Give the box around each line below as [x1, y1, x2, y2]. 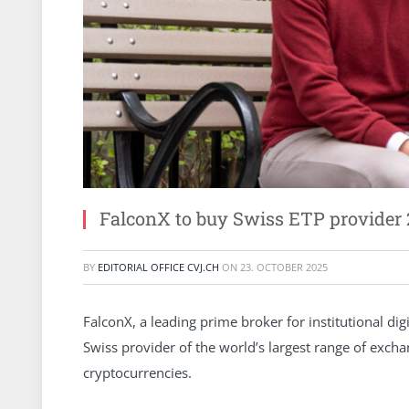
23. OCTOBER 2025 [240, 260, 328, 274]
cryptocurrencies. [83, 362, 192, 382]
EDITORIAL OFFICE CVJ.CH [98, 260, 219, 274]
